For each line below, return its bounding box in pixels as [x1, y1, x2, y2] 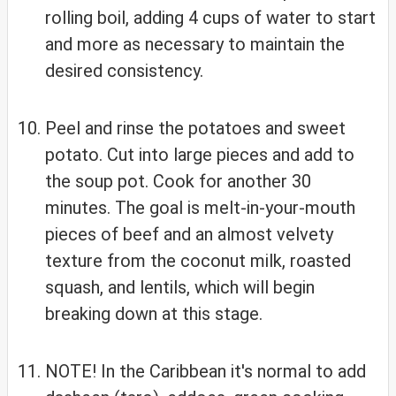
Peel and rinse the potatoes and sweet [45, 118, 346, 140]
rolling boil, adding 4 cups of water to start [45, 7, 376, 29]
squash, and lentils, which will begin [45, 277, 315, 299]
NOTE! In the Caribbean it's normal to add [45, 361, 366, 383]
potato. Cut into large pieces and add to [45, 144, 354, 166]
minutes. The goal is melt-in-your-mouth [45, 197, 355, 219]
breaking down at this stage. [45, 303, 263, 325]
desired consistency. [45, 60, 203, 82]
